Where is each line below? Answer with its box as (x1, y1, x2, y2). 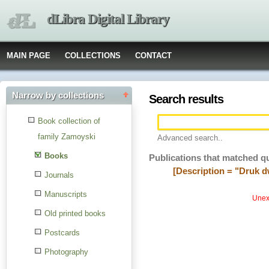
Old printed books (44, 209, 106, 218)
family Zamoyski (38, 132, 95, 141)
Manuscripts (44, 190, 87, 199)
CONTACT (135, 51, 172, 60)
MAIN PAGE (7, 51, 50, 60)
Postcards (44, 228, 80, 237)
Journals (44, 171, 74, 180)
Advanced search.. (157, 133, 223, 142)
